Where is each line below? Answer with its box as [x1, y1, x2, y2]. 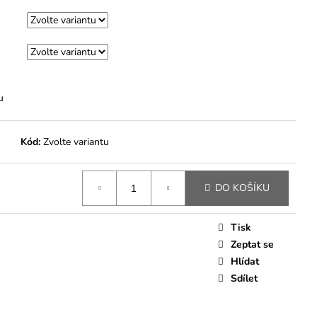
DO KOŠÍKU [215, 181, 270, 195]
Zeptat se [231, 237, 274, 251]
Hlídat [231, 254, 259, 268]
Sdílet [231, 271, 258, 285]
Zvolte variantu [43, 134, 109, 149]
